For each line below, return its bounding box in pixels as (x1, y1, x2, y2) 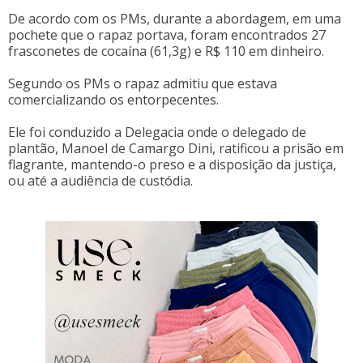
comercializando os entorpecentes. (8, 91, 219, 109)
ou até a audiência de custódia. (8, 172, 193, 190)
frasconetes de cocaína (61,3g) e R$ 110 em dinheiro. (8, 42, 324, 60)
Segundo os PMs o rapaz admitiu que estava (8, 75, 277, 92)
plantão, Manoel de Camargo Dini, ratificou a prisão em (8, 139, 344, 157)
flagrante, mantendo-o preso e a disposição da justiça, (8, 156, 336, 173)
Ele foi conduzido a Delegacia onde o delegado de (8, 123, 306, 141)
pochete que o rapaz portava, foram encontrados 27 (8, 26, 326, 44)
